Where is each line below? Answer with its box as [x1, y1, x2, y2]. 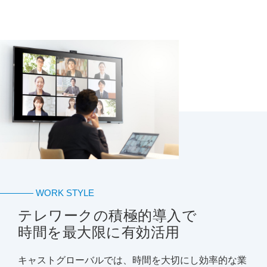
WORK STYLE [36, 188, 94, 198]
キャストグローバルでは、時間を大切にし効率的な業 [18, 255, 247, 266]
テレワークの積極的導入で [18, 207, 197, 224]
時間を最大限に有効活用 [18, 224, 180, 241]
